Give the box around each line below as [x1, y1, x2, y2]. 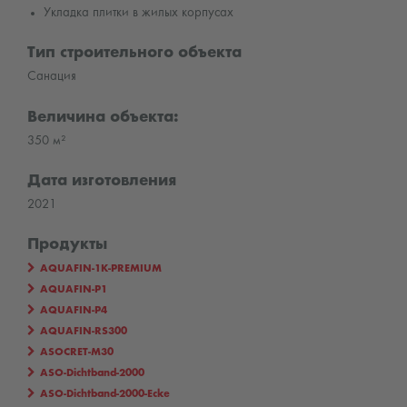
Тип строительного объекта [27, 45, 242, 62]
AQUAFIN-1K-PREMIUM [40, 263, 162, 275]
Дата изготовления [27, 173, 176, 189]
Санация [27, 70, 76, 84]
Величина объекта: [27, 109, 179, 125]
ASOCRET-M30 [40, 347, 114, 359]
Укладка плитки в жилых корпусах [43, 6, 233, 20]
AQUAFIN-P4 [40, 305, 107, 317]
